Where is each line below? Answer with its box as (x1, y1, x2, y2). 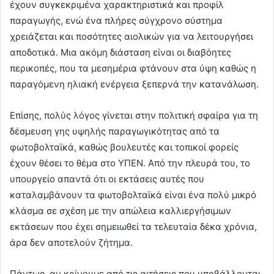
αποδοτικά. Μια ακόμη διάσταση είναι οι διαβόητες (10, 46, 231, 59)
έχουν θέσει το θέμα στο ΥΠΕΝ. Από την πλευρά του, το (10, 157, 250, 169)
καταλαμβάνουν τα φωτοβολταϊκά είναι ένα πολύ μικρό (10, 189, 256, 201)
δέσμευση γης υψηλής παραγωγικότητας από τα (10, 125, 220, 138)
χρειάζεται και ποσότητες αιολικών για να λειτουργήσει (10, 31, 253, 43)
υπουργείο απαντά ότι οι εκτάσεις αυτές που (10, 173, 204, 185)
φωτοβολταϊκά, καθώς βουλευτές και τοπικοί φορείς (10, 141, 239, 154)
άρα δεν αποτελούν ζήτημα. (10, 237, 133, 249)
